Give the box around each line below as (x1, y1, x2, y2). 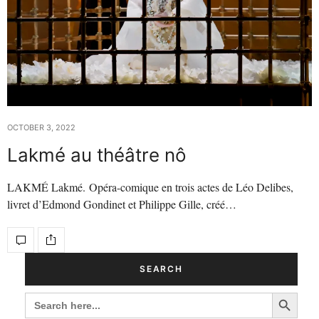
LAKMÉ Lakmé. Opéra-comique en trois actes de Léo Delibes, (7, 179, 293, 194)
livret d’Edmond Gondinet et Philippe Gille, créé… (7, 196, 236, 211)
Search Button (271, 283, 302, 299)
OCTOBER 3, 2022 (7, 122, 75, 132)
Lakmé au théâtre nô (7, 143, 187, 166)
